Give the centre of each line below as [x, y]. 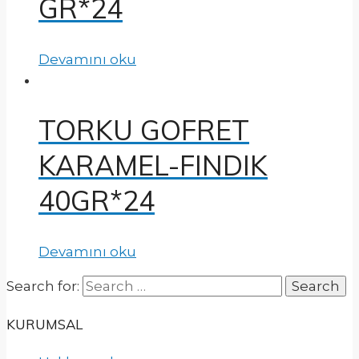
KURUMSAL [44, 325]
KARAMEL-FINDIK [153, 166]
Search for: [43, 286]
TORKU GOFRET [144, 131]
